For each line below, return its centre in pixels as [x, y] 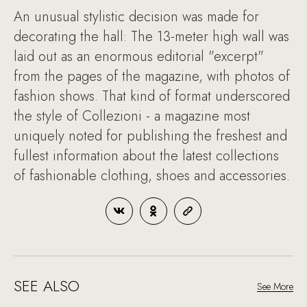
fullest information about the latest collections [146, 156]
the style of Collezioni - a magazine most [132, 116]
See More [275, 286]
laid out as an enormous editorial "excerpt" [139, 57]
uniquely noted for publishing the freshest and [150, 136]
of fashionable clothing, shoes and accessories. [152, 176]
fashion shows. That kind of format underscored [152, 96]
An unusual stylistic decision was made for [136, 17]
